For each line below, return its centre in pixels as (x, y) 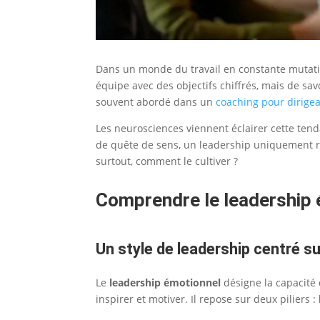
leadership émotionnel (165, 282)
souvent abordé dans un (156, 101)
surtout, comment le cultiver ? (167, 161)
